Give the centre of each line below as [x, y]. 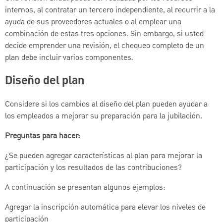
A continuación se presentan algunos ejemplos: [85, 188]
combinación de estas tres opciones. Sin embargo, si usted [104, 34]
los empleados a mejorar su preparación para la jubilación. [104, 116]
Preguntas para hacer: [42, 136]
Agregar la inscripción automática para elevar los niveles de [105, 207]
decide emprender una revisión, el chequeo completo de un [105, 46]
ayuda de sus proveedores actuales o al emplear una [93, 22]
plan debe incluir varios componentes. [69, 58]
